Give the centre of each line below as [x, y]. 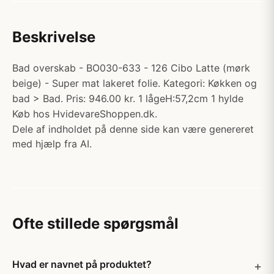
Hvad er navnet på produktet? [82, 264]
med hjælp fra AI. [52, 144]
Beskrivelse [54, 37]
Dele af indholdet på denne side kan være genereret [133, 129]
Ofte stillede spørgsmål [95, 224]
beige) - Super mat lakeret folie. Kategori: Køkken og [135, 83]
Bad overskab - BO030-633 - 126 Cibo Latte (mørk [131, 68]
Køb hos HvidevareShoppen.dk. [85, 114]
